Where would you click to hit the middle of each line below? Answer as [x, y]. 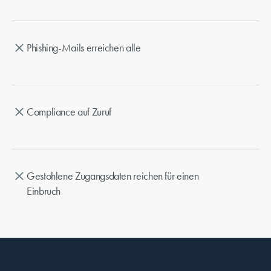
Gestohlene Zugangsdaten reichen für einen [113, 176]
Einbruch [44, 191]
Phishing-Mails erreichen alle [84, 48]
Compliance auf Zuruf [69, 112]
